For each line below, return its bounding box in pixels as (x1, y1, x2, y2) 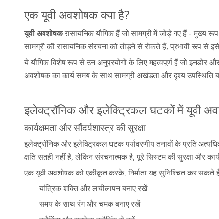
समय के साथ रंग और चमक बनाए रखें (39, 198, 140, 209)
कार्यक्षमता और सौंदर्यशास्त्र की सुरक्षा (24, 121, 146, 133)
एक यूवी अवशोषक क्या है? (24, 6, 130, 22)
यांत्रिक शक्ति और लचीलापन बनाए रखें (39, 182, 147, 194)
